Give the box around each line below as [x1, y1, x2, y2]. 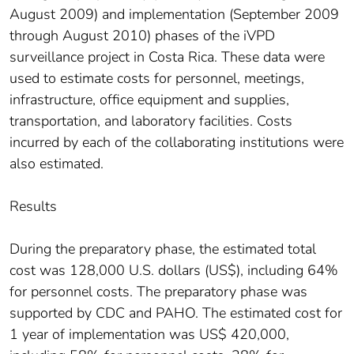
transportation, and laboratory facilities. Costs [9, 111, 292, 131]
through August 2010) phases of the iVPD [9, 26, 275, 46]
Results [9, 197, 57, 217]
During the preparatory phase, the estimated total [9, 239, 316, 259]
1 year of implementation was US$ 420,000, [9, 325, 289, 345]
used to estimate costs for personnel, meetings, [9, 69, 304, 88]
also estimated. [9, 154, 104, 174]
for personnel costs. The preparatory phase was [9, 282, 307, 302]
